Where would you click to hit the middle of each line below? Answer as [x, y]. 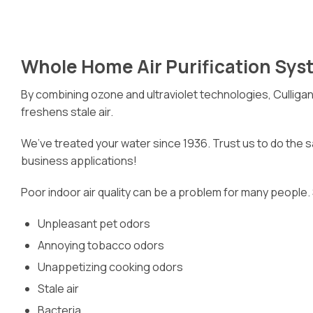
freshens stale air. [67, 112]
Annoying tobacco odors [101, 245]
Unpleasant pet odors [94, 224]
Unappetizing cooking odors [110, 267]
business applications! [80, 161]
